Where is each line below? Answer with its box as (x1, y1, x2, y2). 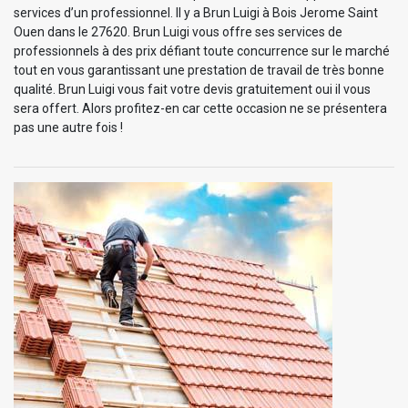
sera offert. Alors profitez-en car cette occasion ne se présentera (14, 100, 387, 116)
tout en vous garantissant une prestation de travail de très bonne (14, 62, 384, 77)
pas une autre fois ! (14, 119, 123, 135)
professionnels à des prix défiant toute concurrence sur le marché (14, 43, 390, 58)
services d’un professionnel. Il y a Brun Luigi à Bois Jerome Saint (14, 5, 378, 20)
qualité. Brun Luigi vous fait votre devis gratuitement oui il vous (14, 81, 371, 97)
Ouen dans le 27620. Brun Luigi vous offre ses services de (14, 24, 342, 39)
